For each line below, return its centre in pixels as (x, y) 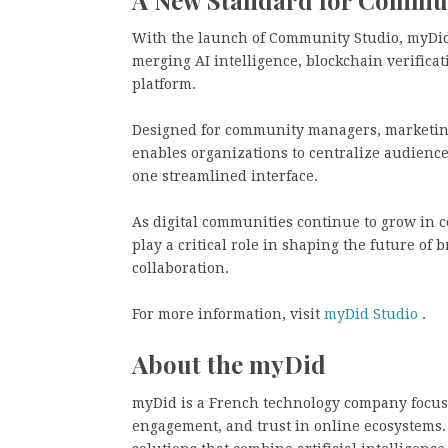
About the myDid (229, 364)
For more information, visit (226, 314)
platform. (164, 84)
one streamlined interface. (225, 176)
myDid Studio (369, 314)
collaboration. (180, 268)
